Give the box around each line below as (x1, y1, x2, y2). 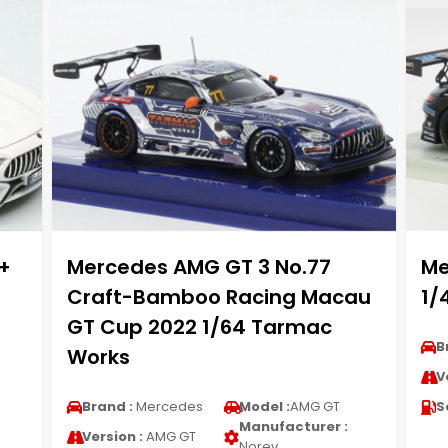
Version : (81, 427, 143, 446)
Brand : (81, 397, 133, 416)
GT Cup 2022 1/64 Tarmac (66, 313, 332, 341)
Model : (238, 397, 290, 416)
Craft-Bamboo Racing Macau (66, 283, 371, 311)
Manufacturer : (238, 417, 348, 436)
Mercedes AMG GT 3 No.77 (66, 253, 331, 281)
